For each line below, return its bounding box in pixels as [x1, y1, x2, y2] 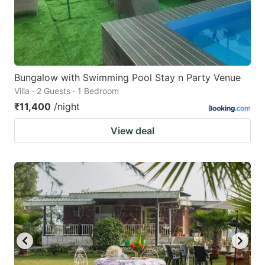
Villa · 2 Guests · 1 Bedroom [14, 85, 119, 96]
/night [54, 100, 80, 112]
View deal [111, 124, 154, 137]
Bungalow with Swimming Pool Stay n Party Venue [14, 71, 241, 83]
